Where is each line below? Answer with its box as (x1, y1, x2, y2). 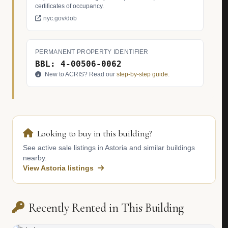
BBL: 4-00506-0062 (35, 59, 122, 69)
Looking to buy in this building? (37, 128, 153, 139)
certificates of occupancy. (35, 3, 104, 10)
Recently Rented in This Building (28, 201, 184, 215)
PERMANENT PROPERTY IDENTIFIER (35, 48, 149, 55)
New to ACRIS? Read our (43, 71, 117, 78)
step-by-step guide (117, 71, 168, 78)
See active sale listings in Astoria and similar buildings (23, 144, 195, 152)
